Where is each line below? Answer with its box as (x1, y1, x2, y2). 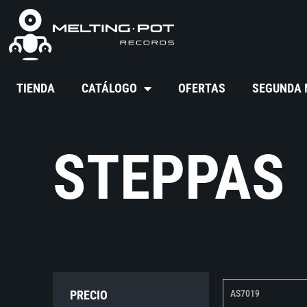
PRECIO (70, 288, 108, 303)
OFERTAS (178, 81, 226, 96)
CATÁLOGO (82, 81, 138, 96)
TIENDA (16, 81, 56, 96)
